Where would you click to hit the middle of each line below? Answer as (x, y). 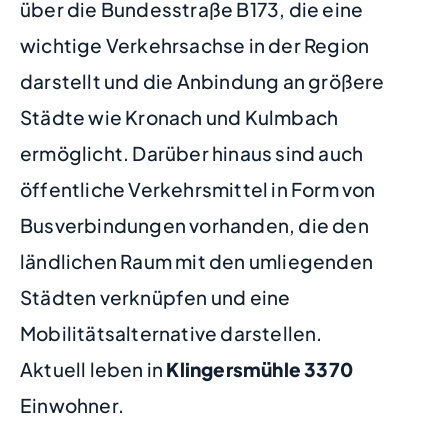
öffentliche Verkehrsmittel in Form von (198, 189)
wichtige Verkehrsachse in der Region (195, 45)
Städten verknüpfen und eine (155, 297)
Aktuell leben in (93, 369)
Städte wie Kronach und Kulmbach (179, 117)
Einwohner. (72, 405)
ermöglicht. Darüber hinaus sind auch (192, 153)
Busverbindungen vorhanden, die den (194, 225)
